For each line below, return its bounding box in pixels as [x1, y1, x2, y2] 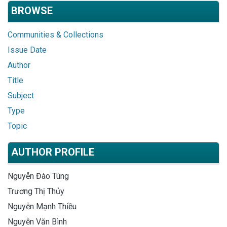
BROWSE [11, 4, 53, 17]
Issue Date [8, 45, 47, 55]
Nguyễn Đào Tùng [8, 171, 69, 181]
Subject [8, 90, 34, 100]
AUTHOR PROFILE [11, 145, 94, 158]
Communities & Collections [8, 29, 103, 40]
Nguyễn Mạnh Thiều [8, 201, 77, 211]
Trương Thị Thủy [8, 186, 64, 196]
